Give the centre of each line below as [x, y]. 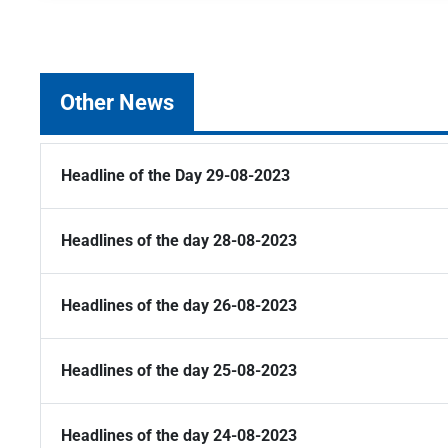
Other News [117, 102]
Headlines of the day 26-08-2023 [179, 306]
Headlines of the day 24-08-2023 [179, 436]
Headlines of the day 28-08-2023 [179, 241]
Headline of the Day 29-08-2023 [175, 176]
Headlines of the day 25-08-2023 [179, 371]
